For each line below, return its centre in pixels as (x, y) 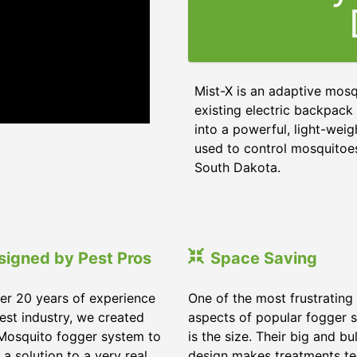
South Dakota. (237, 167)
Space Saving (264, 258)
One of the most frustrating (271, 298)
